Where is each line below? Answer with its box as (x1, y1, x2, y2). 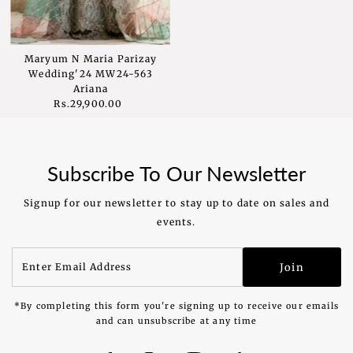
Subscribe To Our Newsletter (47, 161, 306, 187)
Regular (90, 98, 135, 110)
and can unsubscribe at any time (96, 315, 257, 327)
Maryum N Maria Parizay (24, 53, 158, 65)
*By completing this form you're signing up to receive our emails (13, 300, 340, 312)
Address (11, 278, 54, 291)
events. (157, 216, 196, 229)
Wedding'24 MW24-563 (28, 68, 153, 80)
